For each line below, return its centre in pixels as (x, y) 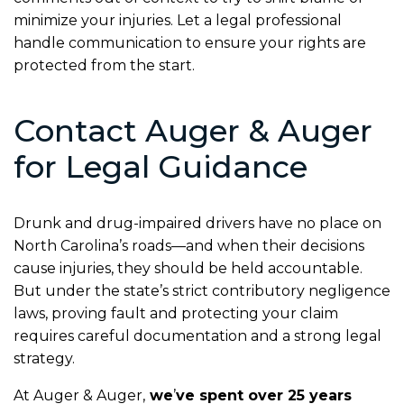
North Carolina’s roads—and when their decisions (189, 245)
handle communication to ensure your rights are (190, 42)
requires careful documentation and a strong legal (197, 335)
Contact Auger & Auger (193, 130)
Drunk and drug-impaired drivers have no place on (197, 223)
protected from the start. (104, 65)
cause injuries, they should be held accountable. (188, 268)
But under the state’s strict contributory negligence (202, 290)
